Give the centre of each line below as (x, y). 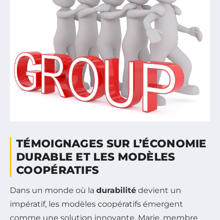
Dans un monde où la (53, 191)
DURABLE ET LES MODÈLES (96, 157)
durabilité (116, 191)
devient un (159, 191)
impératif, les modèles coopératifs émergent (96, 204)
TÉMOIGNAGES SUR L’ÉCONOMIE (111, 144)
